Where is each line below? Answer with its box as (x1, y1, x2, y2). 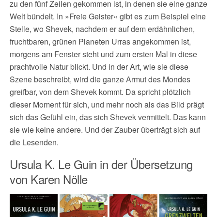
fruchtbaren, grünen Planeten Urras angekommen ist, (10, 36, 191, 47)
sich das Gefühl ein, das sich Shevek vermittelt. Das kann (10, 111, 206, 123)
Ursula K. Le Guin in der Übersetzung (10, 155, 193, 173)
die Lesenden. (10, 137, 59, 148)
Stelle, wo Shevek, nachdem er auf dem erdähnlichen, (10, 23, 195, 35)
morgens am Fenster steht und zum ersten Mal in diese (10, 48, 197, 60)
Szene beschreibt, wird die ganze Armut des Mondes (10, 74, 190, 85)
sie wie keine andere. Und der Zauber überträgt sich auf (10, 124, 200, 136)
